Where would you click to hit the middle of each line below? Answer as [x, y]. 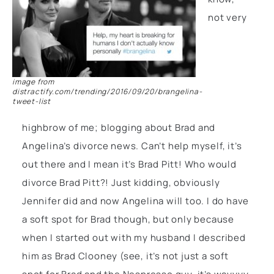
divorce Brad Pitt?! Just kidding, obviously [121, 182]
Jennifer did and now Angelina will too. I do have [136, 201]
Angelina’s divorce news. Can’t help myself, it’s [132, 146]
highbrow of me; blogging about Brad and [119, 127]
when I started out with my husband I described [134, 237]
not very [228, 17]
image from [33, 81]
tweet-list [31, 101]
